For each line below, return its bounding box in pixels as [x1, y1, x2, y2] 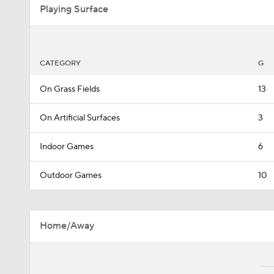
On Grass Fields [40, 84, 100, 95]
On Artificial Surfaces [40, 113, 120, 124]
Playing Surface [40, 3, 108, 15]
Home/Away [40, 220, 94, 232]
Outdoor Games [40, 170, 102, 181]
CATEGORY [40, 59, 81, 68]
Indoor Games [40, 141, 94, 152]
